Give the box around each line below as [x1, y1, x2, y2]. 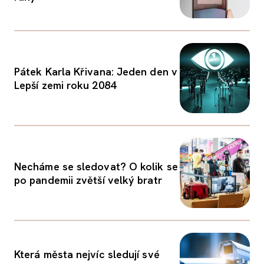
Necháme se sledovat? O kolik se [14, 159, 178, 173]
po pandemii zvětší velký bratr [14, 173, 162, 187]
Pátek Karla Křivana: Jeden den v [14, 64, 177, 78]
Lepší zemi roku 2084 [14, 78, 116, 92]
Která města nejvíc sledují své [14, 247, 160, 261]
